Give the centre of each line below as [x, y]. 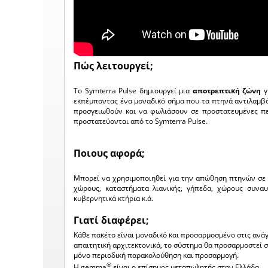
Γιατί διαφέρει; [111, 220]
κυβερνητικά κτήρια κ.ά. [113, 198]
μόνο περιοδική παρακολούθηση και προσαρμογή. [156, 255]
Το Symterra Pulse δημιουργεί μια [133, 91]
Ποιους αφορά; [109, 153]
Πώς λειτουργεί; [113, 66]
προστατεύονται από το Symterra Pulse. [141, 121]
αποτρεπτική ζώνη [227, 91]
